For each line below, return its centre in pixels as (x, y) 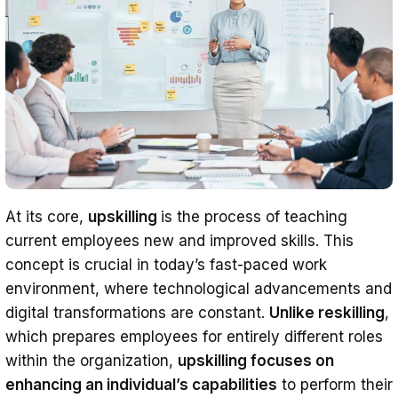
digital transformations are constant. (137, 313)
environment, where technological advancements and (199, 289)
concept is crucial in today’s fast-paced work (166, 265)
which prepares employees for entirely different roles (194, 337)
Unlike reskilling (327, 313)
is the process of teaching (254, 217)
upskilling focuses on (256, 361)
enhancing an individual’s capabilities (141, 385)
